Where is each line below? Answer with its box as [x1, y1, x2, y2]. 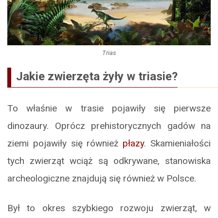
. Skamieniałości [144, 137, 211, 149]
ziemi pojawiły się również [7, 137, 123, 149]
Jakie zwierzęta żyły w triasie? [16, 69, 178, 83]
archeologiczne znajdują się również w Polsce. [7, 172, 196, 184]
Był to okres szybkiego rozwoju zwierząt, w [7, 202, 211, 214]
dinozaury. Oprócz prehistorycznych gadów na [7, 120, 211, 131]
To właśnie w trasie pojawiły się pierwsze [7, 102, 211, 114]
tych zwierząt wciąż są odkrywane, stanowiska [7, 155, 211, 166]
